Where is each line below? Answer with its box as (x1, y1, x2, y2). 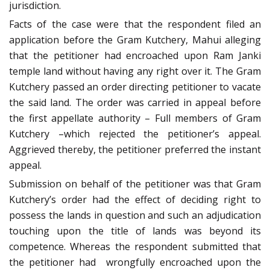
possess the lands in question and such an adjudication (9, 208, 261, 222)
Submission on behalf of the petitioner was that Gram (9, 177, 261, 190)
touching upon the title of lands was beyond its (9, 224, 261, 237)
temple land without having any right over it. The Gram (9, 64, 261, 78)
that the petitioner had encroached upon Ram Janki (9, 48, 261, 62)
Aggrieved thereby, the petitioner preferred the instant (9, 142, 261, 156)
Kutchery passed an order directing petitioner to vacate (9, 80, 261, 93)
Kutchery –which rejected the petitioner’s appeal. (9, 127, 261, 140)
